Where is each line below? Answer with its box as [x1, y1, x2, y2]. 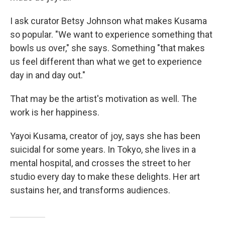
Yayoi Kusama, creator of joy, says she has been [10, 130, 200, 141]
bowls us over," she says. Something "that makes [10, 42, 205, 53]
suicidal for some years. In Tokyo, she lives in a [10, 144, 196, 155]
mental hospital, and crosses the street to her [10, 157, 191, 168]
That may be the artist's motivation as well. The [10, 93, 197, 104]
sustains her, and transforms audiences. [10, 184, 170, 195]
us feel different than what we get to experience [10, 56, 202, 67]
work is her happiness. [10, 106, 99, 118]
